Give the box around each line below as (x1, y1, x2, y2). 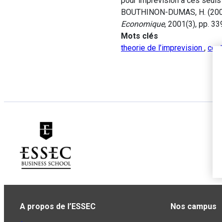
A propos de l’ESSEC (20, 202, 96, 212)
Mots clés (121, 31, 158, 41)
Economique (121, 19, 165, 29)
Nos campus (170, 202, 217, 212)
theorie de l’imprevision (121, 43, 204, 53)
